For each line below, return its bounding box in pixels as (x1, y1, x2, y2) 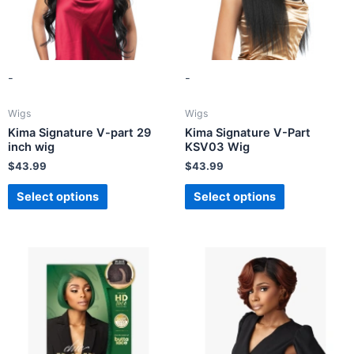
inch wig (8, 139, 55, 154)
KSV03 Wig (185, 139, 250, 154)
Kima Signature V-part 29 (8, 125, 151, 140)
